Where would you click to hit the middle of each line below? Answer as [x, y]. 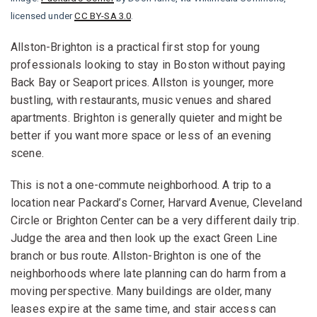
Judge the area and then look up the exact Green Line [144, 238]
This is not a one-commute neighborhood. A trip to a [141, 185]
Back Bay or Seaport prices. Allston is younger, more [143, 82]
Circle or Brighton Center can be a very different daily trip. [155, 220]
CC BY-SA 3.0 [103, 16]
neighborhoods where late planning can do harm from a [149, 273]
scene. [27, 153]
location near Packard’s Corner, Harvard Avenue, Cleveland [157, 202]
